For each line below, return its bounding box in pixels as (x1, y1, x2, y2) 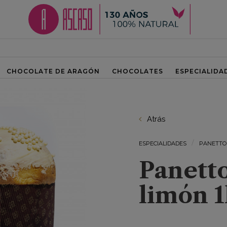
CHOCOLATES (111, 67, 163, 75)
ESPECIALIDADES (139, 140, 186, 147)
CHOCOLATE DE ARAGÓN (6, 67, 100, 75)
